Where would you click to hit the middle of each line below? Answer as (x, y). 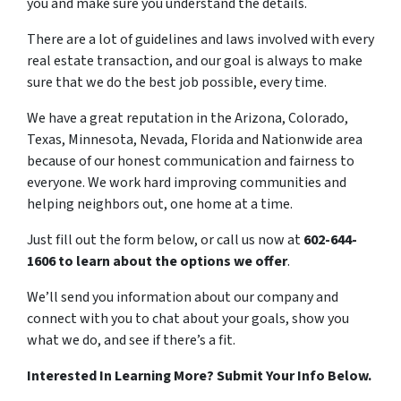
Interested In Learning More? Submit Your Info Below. (199, 376)
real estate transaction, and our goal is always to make (195, 61)
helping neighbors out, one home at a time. (160, 205)
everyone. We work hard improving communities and (187, 183)
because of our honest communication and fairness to (191, 162)
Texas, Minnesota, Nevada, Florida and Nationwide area (195, 140)
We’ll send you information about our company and (183, 298)
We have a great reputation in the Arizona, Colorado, (188, 119)
